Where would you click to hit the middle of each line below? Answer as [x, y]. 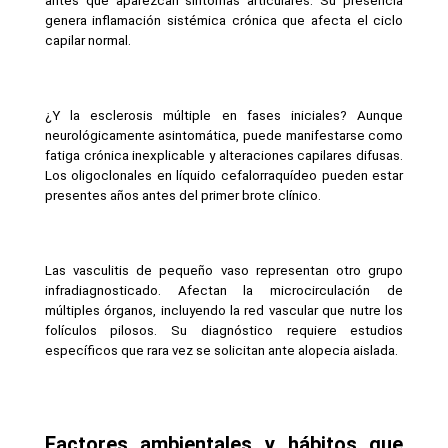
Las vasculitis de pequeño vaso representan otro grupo [224, 270]
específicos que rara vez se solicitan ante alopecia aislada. [221, 350]
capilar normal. [87, 40]
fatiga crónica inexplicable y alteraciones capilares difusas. [224, 155]
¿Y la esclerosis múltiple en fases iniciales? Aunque [224, 115]
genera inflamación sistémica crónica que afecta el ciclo [224, 20]
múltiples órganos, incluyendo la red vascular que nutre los [224, 310]
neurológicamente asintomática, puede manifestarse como [224, 135]
